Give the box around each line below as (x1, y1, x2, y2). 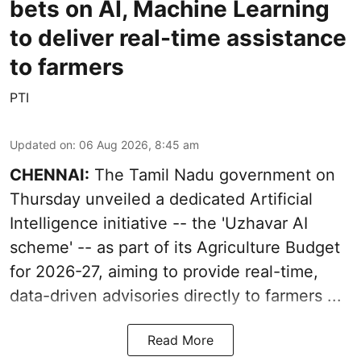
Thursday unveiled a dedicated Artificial (10, 189, 313, 209)
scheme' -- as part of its (10, 237, 197, 257)
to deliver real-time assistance (10, 23, 346, 52)
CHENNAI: (10, 164, 89, 185)
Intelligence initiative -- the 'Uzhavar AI (10, 213, 308, 233)
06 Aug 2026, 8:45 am (79, 137, 199, 151)
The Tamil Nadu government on (89, 164, 335, 185)
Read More (147, 331, 214, 348)
